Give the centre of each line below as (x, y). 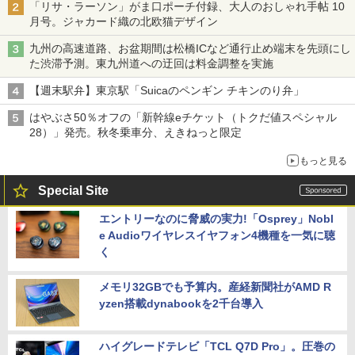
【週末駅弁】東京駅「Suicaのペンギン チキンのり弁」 (167, 90)
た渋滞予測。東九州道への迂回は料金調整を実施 (151, 63)
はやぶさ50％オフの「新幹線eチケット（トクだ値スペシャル (183, 117)
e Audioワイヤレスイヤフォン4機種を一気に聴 (217, 235)
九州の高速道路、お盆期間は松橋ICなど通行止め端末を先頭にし (190, 48)
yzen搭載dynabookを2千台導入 (181, 303)
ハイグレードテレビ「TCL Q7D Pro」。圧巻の (217, 346)
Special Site (73, 190)
